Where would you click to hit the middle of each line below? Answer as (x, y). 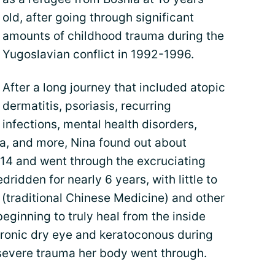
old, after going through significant (98, 17)
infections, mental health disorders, (100, 124)
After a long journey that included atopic (114, 87)
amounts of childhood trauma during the (113, 36)
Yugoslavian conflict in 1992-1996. (98, 54)
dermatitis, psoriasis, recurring (87, 106)
